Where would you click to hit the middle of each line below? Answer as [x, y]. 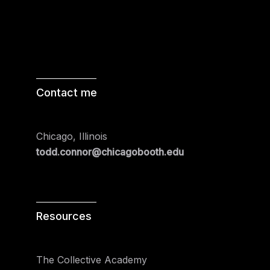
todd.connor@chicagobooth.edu [110, 152]
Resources [64, 216]
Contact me [67, 92]
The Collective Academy [92, 259]
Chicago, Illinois [72, 136]
